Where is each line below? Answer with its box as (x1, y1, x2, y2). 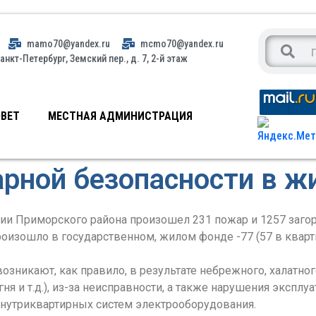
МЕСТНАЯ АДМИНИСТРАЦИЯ (48, 109, 193, 123)
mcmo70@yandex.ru (140, 37, 224, 49)
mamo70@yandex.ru (27, 37, 111, 49)
